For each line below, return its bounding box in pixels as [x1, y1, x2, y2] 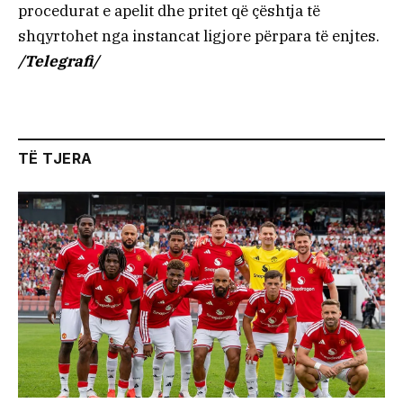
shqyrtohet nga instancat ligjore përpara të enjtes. [18, 25, 380, 46]
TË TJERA [18, 148, 93, 167]
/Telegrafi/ [18, 50, 99, 71]
